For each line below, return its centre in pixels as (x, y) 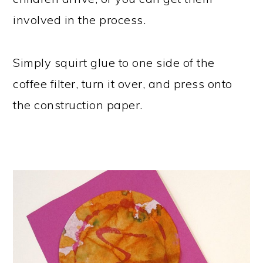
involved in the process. (80, 19)
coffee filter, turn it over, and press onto (123, 83)
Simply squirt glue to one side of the (114, 62)
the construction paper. (78, 104)
